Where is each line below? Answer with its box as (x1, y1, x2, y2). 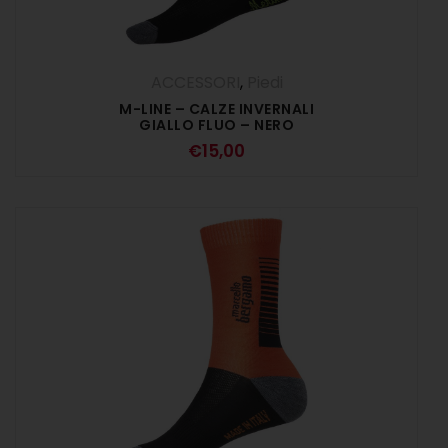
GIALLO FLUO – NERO (139, 115, 294, 135)
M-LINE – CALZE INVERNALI (119, 99, 314, 119)
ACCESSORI (150, 71, 240, 94)
